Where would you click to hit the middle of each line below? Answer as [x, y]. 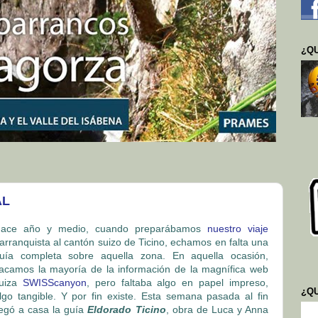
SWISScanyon [54, 282]
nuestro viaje [238, 228]
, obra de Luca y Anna [217, 309]
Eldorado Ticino [127, 309]
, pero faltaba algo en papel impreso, [177, 282]
